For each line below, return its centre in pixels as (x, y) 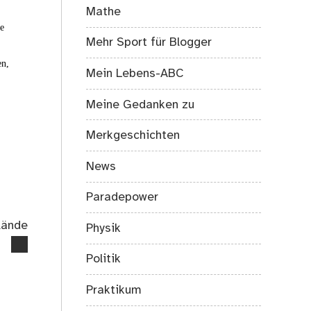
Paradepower (123, 197)
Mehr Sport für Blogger (149, 43)
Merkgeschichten (133, 136)
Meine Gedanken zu (141, 104)
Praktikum (114, 291)
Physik (104, 228)
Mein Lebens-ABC (135, 73)
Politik (104, 259)
